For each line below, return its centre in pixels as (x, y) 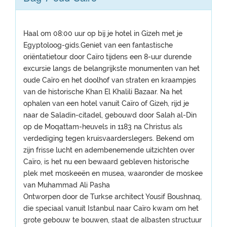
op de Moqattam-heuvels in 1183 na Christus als (103, 127)
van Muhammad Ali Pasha (67, 185)
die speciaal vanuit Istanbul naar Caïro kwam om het (111, 208)
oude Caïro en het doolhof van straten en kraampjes (110, 80)
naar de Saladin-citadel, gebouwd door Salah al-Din (110, 115)
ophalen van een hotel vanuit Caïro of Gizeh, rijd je (106, 103)
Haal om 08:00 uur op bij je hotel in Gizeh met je (103, 33)
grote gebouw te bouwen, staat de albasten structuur (112, 220)
